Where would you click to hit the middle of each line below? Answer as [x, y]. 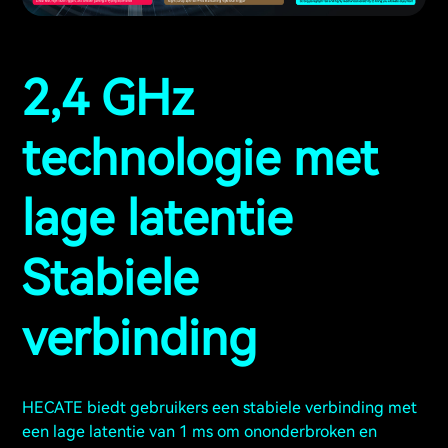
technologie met [200, 159]
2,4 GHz [108, 99]
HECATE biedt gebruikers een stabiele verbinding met [219, 408]
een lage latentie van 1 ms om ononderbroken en [199, 432]
